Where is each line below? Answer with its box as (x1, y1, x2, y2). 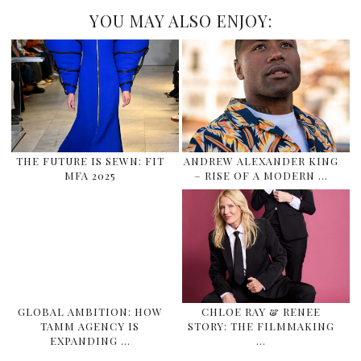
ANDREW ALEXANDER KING (183, 154, 338, 168)
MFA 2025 (64, 168, 116, 183)
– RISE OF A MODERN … (193, 168, 328, 183)
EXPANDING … (49, 333, 131, 347)
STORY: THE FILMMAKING (187, 318, 334, 333)
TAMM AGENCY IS (40, 318, 140, 333)
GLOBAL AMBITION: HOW (17, 304, 163, 318)
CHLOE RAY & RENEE (201, 304, 321, 318)
